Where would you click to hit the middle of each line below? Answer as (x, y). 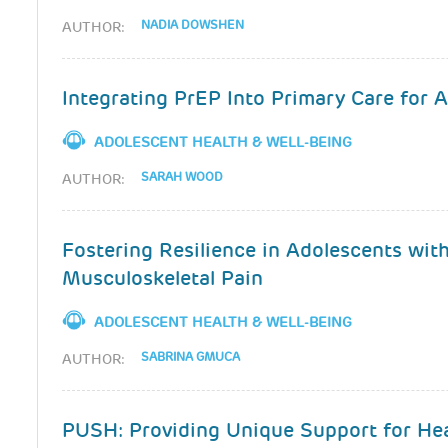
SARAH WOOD (182, 177)
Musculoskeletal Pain (163, 278)
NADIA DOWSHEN (193, 25)
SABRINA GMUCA (191, 357)
